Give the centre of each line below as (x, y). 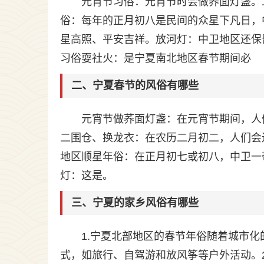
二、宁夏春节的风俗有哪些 (135, 85)
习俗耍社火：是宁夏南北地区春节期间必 (156, 58)
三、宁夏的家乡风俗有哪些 (135, 203)
